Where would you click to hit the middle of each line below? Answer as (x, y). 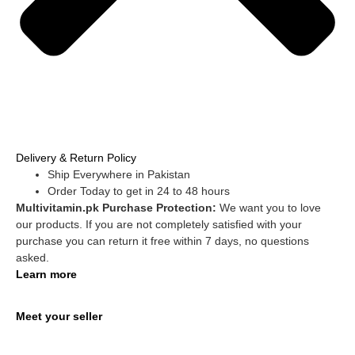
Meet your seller (59, 316)
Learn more (46, 275)
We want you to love (270, 208)
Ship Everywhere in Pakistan (119, 175)
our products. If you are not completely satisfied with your (159, 225)
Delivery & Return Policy (76, 158)
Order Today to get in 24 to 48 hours (139, 191)
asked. (32, 258)
